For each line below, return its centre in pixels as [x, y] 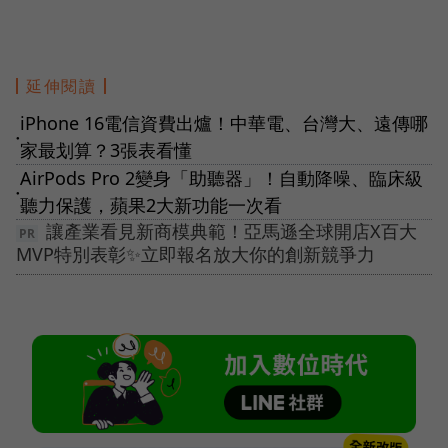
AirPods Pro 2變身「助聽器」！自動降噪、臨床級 [221, 178]
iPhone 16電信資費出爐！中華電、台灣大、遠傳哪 [224, 123]
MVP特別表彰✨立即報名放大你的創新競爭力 [195, 254]
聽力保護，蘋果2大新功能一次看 [151, 205]
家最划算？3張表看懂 [106, 150]
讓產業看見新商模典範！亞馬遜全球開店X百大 [231, 231]
